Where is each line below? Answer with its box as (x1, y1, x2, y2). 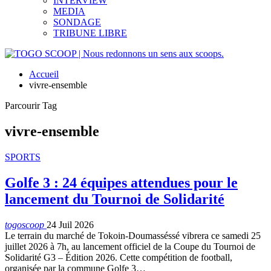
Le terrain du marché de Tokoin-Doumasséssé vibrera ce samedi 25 (5, 230, 261, 241)
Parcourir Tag (5, 100, 57, 111)
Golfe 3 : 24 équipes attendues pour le (5, 174, 238, 191)
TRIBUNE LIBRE (53, 28, 127, 38)
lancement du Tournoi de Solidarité (5, 191, 224, 207)
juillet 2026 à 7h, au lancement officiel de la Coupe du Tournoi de (5, 241, 255, 252)
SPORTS (5, 151, 41, 162)
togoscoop (5, 219, 47, 230)
